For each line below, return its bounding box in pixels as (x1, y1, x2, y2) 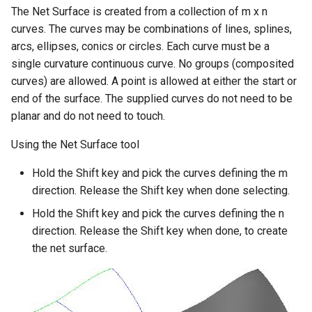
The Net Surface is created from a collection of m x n (11, 4, 267, 18)
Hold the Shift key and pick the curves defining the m (32, 166, 288, 180)
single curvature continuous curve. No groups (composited (11, 56, 294, 70)
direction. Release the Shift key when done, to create (32, 224, 288, 237)
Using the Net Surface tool (11, 137, 139, 151)
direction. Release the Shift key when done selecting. (32, 183, 290, 197)
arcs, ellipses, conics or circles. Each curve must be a (11, 39, 270, 53)
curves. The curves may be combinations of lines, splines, (11, 22, 292, 36)
